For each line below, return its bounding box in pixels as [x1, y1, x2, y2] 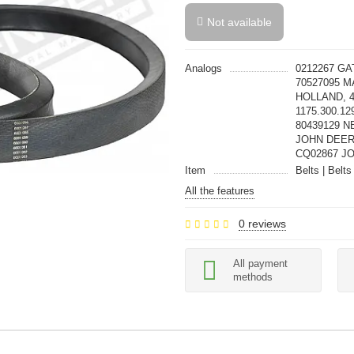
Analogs [185, 62, 222, 74]
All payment [233, 258, 288, 269]
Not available [207, 16, 272, 28]
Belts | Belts [296, 164, 352, 176]
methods [233, 271, 273, 283]
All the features [185, 185, 254, 197]
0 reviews [239, 217, 286, 230]
